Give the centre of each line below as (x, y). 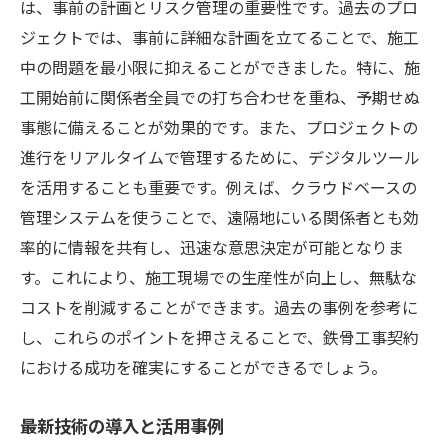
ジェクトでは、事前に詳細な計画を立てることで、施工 (219, 36)
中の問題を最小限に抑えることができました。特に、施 (220, 66)
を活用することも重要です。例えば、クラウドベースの (218, 186)
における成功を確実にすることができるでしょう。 (203, 366)
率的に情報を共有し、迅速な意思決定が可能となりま (212, 246)
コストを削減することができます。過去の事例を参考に (219, 306)
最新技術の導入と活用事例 (122, 424)
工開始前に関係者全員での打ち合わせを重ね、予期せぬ (220, 96)
